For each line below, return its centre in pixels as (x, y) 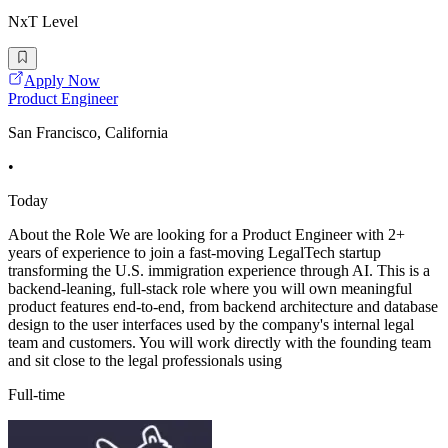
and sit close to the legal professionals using (145, 360)
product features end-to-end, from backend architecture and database (223, 306)
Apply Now (62, 80)
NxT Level (43, 22)
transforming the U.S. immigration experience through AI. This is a (219, 270)
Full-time (36, 394)
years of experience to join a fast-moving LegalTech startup (194, 252)
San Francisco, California (88, 132)
